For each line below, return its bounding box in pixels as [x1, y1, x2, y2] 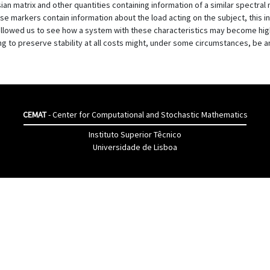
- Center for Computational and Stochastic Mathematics [46, 109, 248, 120]
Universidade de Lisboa [93, 142, 177, 152]
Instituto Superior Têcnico [89, 129, 181, 140]
